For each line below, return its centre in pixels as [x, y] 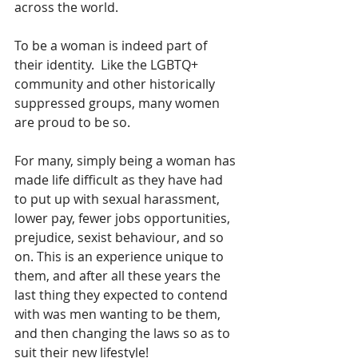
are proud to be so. [76, 122]
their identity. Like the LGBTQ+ [108, 65]
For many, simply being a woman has [127, 161]
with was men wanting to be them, [119, 314]
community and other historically [116, 84]
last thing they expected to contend [123, 295]
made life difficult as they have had [120, 180]
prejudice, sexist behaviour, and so [121, 237]
